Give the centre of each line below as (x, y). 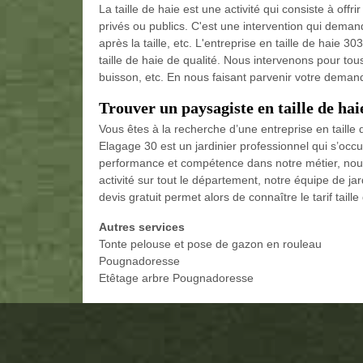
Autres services (142, 227)
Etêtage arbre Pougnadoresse (176, 278)
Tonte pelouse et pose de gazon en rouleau (210, 244)
